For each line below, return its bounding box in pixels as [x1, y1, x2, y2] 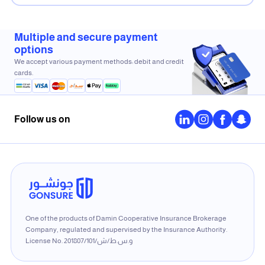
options [14, 44, 53, 56]
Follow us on [14, 114, 70, 125]
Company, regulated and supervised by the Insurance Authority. [25, 225, 227, 234]
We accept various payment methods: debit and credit [14, 57, 184, 66]
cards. [14, 69, 33, 77]
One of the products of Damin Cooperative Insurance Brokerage [25, 214, 227, 223]
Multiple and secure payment [14, 31, 158, 44]
